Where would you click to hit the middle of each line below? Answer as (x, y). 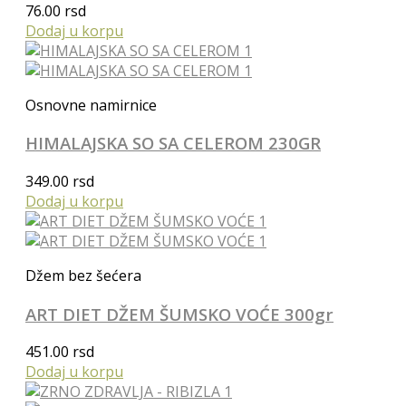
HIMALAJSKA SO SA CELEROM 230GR (173, 143)
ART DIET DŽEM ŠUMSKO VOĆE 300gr (179, 314)
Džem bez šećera (83, 275)
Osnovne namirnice (91, 105)
